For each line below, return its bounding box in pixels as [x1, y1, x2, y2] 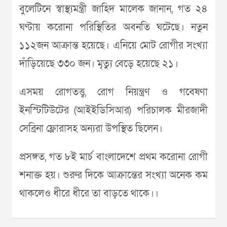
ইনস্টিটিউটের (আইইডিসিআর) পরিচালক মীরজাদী [19, 104, 208, 117]
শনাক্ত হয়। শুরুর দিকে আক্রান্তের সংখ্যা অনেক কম [19, 169, 208, 182]
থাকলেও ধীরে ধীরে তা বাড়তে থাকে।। [19, 187, 159, 200]
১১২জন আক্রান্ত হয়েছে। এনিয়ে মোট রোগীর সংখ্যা [19, 39, 208, 52]
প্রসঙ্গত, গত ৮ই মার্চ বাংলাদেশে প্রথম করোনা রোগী [19, 150, 208, 164]
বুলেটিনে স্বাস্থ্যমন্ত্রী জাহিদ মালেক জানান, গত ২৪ [19, 3, 208, 16]
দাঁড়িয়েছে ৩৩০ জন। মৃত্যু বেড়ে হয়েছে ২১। [19, 57, 178, 70]
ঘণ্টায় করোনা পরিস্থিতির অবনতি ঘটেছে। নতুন [19, 21, 208, 34]
